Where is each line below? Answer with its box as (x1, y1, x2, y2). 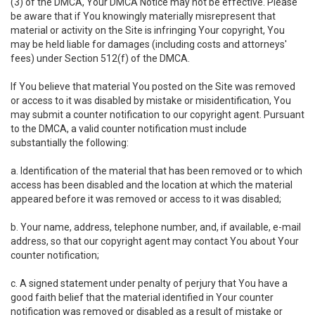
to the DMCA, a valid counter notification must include (11, 123, 247, 134)
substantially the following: (11, 137, 129, 148)
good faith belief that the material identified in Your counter (11, 292, 274, 303)
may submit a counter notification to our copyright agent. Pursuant (11, 109, 304, 120)
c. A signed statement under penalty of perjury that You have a (11, 278, 288, 289)
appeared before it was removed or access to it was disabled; (11, 193, 281, 205)
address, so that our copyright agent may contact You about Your (11, 236, 299, 247)
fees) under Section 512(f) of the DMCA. (11, 53, 190, 64)
